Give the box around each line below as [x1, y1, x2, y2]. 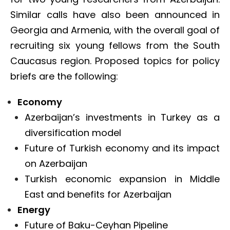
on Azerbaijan [25, 157, 87, 170]
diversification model [25, 126, 121, 139]
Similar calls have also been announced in [10, 8, 220, 21]
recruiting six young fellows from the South [10, 39, 220, 52]
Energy [17, 203, 50, 216]
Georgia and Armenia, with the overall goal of [10, 24, 220, 36]
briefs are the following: [10, 70, 118, 83]
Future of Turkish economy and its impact [25, 142, 220, 155]
